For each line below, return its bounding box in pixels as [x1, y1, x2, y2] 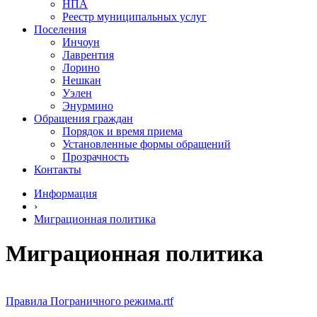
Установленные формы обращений [62, 138, 231, 150]
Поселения [34, 23, 86, 35]
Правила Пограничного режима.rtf [6, 294, 173, 307]
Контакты [34, 163, 81, 175]
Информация [34, 188, 97, 200]
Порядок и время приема [62, 125, 183, 137]
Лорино [62, 62, 100, 74]
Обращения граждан [34, 113, 133, 125]
